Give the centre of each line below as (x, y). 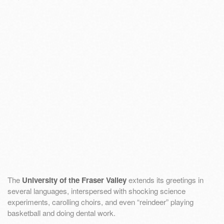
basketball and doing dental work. (61, 212)
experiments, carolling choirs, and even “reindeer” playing (100, 201)
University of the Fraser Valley (74, 180)
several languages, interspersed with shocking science (96, 190)
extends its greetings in (165, 179)
